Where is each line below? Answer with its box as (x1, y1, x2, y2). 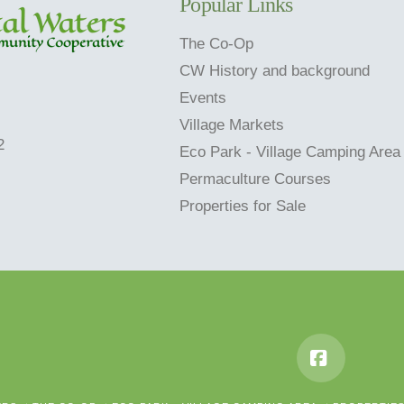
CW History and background (179, 61, 371, 79)
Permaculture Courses (179, 170, 332, 188)
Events (179, 88, 227, 106)
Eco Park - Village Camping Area (179, 142, 401, 161)
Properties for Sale (179, 197, 307, 215)
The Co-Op (179, 34, 254, 52)
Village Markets (179, 115, 285, 133)
